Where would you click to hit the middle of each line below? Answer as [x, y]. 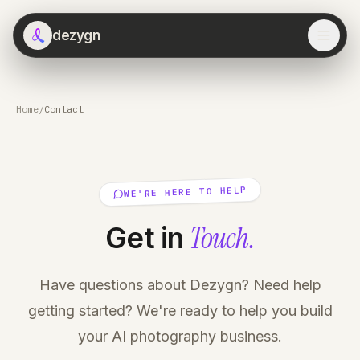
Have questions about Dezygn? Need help [180, 285]
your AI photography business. [180, 336]
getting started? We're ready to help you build [180, 311]
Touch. [222, 238]
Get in [148, 238]
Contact [64, 109]
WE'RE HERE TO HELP [186, 192]
